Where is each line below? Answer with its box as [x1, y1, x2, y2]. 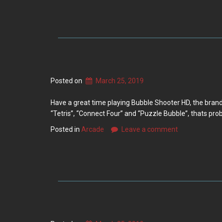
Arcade [81, 125, 104, 133]
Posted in [51, 125, 81, 133]
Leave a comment [121, 125, 178, 133]
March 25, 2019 [96, 77, 144, 85]
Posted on [51, 77, 84, 85]
